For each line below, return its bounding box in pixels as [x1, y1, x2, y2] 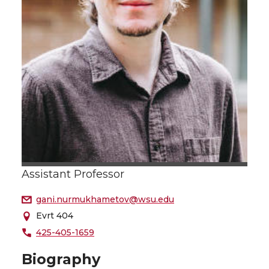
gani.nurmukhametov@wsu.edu [36, 193, 174, 205]
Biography [22, 250, 100, 268]
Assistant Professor [22, 167, 124, 181]
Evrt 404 [36, 210, 73, 222]
